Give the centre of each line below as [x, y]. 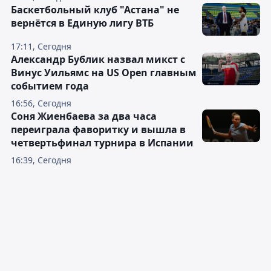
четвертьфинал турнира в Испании [102, 143]
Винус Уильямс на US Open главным [104, 73]
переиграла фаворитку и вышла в [98, 130]
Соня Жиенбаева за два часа [84, 116]
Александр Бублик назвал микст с [98, 60]
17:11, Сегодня [41, 47]
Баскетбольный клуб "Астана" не [95, 10]
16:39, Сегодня [41, 160]
